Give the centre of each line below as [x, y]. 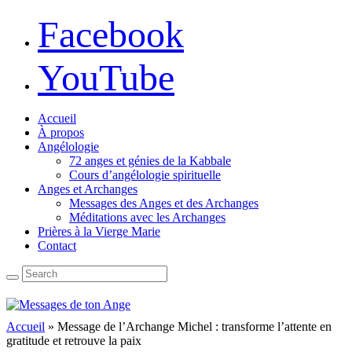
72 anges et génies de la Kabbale [150, 161]
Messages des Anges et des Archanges [164, 203]
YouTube [106, 77]
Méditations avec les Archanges [147, 217]
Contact [57, 246]
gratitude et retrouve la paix [74, 341]
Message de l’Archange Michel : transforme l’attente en [194, 326]
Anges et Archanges [88, 189]
